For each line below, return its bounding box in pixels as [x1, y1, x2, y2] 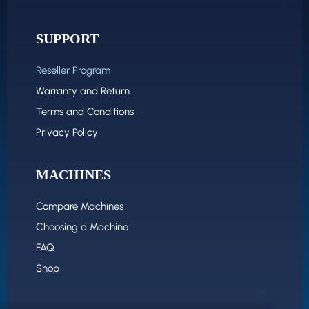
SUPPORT [36, 31, 99, 47]
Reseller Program [35, 64, 110, 77]
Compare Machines [35, 200, 123, 213]
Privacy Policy [35, 126, 98, 139]
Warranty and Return [35, 85, 130, 98]
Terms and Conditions [35, 106, 134, 119]
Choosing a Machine [35, 221, 128, 234]
